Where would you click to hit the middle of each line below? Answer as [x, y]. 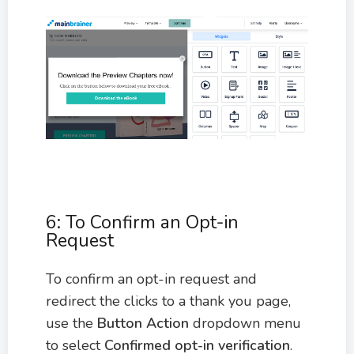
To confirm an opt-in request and [151, 279]
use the [72, 323]
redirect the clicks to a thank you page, [168, 301]
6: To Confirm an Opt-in [142, 222]
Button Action [143, 323]
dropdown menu [245, 323]
